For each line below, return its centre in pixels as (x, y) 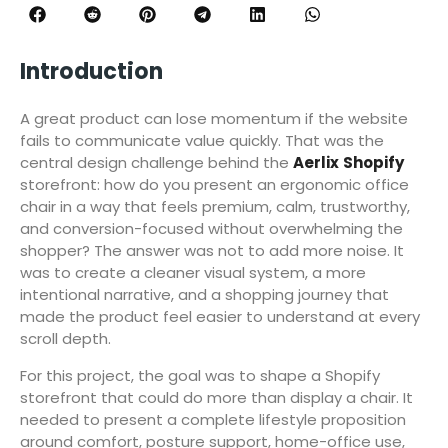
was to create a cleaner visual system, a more (193, 272)
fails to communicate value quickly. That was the (202, 140)
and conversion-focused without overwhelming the (211, 228)
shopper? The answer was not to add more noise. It (212, 250)
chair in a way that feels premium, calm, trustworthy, (215, 206)
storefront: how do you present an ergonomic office (214, 184)
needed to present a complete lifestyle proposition (213, 419)
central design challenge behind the (156, 162)
